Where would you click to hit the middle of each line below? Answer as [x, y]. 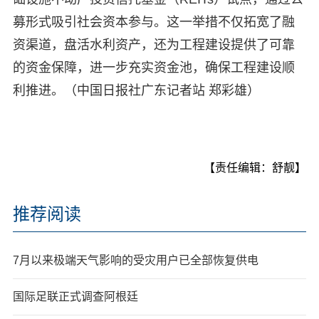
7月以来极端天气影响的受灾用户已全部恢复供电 [135, 260]
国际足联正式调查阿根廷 [75, 296]
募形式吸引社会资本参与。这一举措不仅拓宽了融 [153, 22]
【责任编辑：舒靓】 [255, 167]
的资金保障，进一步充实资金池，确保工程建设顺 [153, 67]
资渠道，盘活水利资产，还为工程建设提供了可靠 [153, 45]
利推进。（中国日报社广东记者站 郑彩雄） [136, 90]
